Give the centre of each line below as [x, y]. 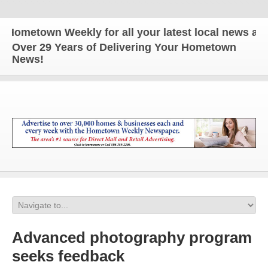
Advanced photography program [132, 237]
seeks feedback [68, 256]
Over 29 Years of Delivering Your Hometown [124, 47]
